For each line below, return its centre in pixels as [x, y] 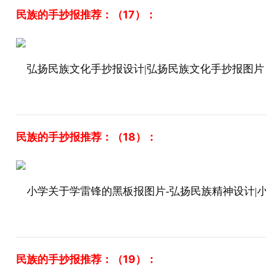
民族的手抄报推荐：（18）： [86, 137]
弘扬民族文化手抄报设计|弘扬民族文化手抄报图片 [145, 69]
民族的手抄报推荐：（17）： [86, 15]
